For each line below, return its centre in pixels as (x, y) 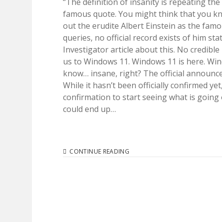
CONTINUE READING (100, 152)
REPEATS (141, 178)
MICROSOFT (146, 151)
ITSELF (138, 187)
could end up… (89, 109)
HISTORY (142, 169)
